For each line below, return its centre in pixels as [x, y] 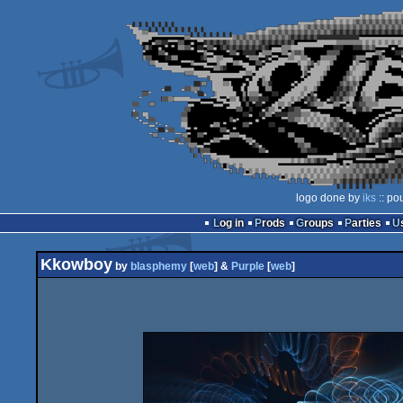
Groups [318, 223]
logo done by [329, 198]
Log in [231, 223]
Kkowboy [76, 264]
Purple [248, 266]
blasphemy [159, 266]
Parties [366, 223]
